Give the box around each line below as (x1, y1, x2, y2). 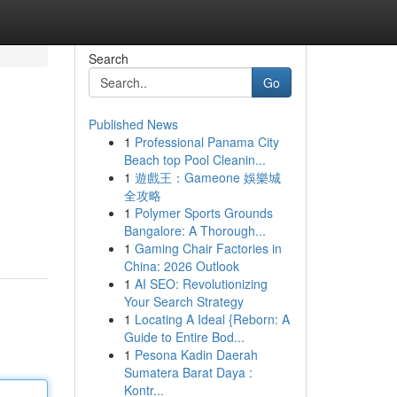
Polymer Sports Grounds (134, 204, 273, 222)
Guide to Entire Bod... (123, 328, 245, 346)
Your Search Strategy (123, 292, 244, 310)
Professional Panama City (134, 133, 279, 151)
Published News (88, 115, 178, 133)
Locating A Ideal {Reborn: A (134, 310, 290, 328)
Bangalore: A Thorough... (123, 222, 266, 239)
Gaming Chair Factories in (134, 239, 282, 257)
